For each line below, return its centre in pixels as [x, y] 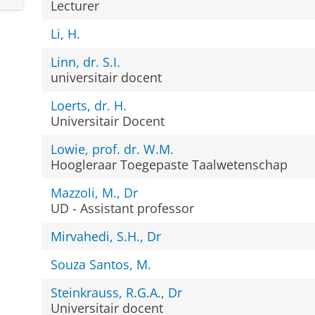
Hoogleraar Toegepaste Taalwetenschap [169, 164]
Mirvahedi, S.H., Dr [106, 236]
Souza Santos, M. [101, 264]
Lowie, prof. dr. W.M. [112, 149]
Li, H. [66, 33]
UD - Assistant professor [123, 208]
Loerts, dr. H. [89, 105]
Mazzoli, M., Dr [95, 192]
